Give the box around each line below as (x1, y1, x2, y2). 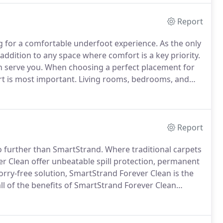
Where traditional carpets (103, 144, 202, 155)
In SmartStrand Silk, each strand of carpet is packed (5, 192, 203, 203)
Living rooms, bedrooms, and (77, 74, 189, 85)
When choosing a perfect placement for (43, 62, 195, 73)
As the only (158, 38, 201, 49)
